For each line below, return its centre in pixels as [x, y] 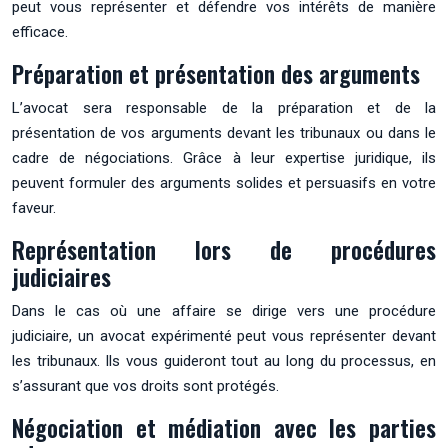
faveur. [34, 207]
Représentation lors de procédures [224, 249]
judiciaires [61, 276]
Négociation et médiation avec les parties [224, 427]
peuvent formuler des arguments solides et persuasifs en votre [224, 182]
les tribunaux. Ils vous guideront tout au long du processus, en [224, 360]
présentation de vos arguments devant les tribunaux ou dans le [224, 132]
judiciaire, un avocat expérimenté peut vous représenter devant [224, 335]
